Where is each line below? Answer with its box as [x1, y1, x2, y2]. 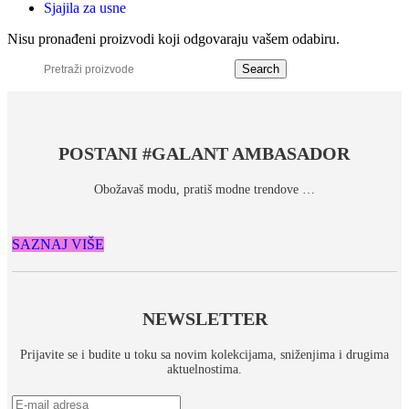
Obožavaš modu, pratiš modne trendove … [93, 183, 315, 197]
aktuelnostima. [167, 362, 242, 377]
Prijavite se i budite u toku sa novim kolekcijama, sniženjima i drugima [20, 348, 389, 362]
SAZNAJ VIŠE [12, 236, 104, 253]
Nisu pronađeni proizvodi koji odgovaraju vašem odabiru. [7, 31, 340, 47]
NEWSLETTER [142, 309, 267, 330]
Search [242, 62, 279, 77]
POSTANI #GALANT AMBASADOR [58, 143, 350, 164]
